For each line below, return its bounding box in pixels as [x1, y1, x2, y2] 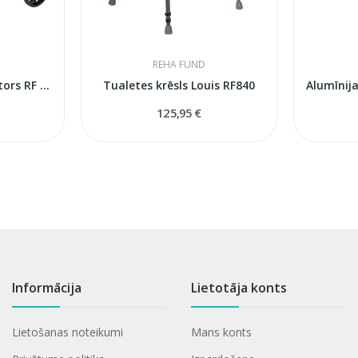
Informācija [11, 278, 82, 296]
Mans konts [191, 324, 253, 340]
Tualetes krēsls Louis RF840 [102, 77, 255, 93]
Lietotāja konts [191, 278, 288, 296]
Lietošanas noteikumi [11, 324, 123, 340]
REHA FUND [152, 57, 205, 71]
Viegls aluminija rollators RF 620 [39, 77, 50, 93]
